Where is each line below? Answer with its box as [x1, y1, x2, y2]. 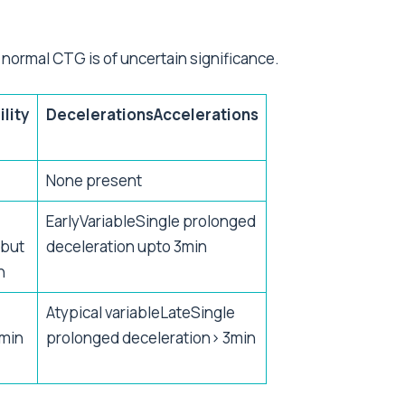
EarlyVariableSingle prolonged [45, 211, 256, 232]
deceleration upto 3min [45, 236, 207, 258]
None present [45, 170, 142, 192]
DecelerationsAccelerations [45, 104, 259, 126]
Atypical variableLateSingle [45, 302, 235, 324]
